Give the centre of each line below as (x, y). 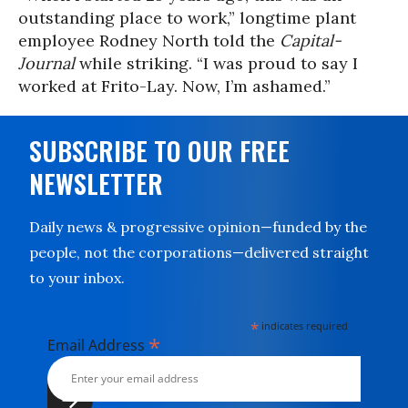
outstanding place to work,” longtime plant (187, 17)
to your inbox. (77, 277)
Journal (46, 63)
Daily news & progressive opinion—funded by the (198, 226)
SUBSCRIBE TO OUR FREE (159, 150)
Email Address (98, 345)
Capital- (311, 40)
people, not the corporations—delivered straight (199, 252)
